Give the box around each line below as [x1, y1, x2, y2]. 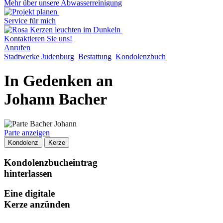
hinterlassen [4, 168, 52, 179]
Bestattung [78, 52, 111, 61]
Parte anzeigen [4, 128, 50, 137]
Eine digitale [4, 188, 55, 199]
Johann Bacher [4, 90, 107, 109]
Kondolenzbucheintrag [4, 157, 98, 168]
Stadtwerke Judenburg [4, 52, 74, 61]
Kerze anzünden [4, 199, 70, 210]
